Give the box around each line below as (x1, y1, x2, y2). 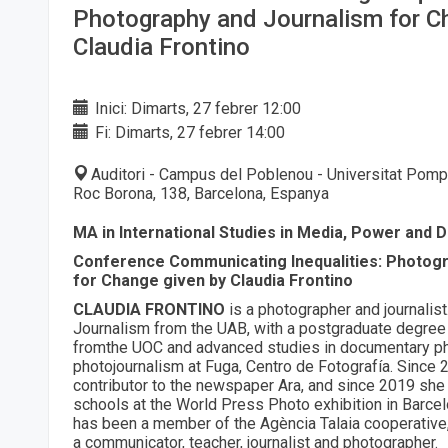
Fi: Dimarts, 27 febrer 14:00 (91, 123, 285, 143)
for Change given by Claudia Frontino (73, 271, 353, 291)
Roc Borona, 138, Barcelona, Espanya (73, 184, 329, 204)
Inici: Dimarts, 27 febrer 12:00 (91, 99, 301, 119)
